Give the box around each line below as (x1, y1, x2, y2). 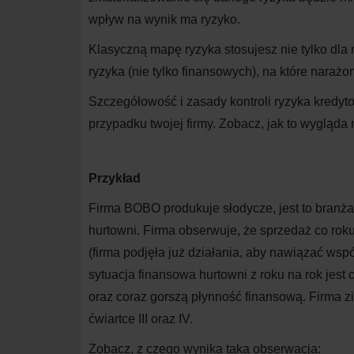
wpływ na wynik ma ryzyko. (88, 13, 240, 27)
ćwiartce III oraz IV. (88, 312, 193, 326)
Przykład (88, 171, 141, 186)
